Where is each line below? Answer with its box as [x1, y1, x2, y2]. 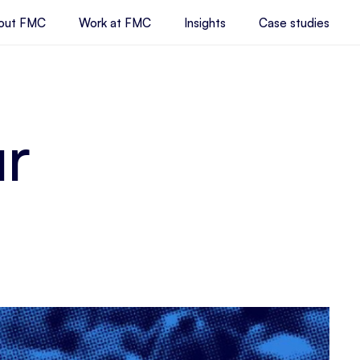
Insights [184, 15, 226, 31]
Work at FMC [79, 15, 151, 31]
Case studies [259, 15, 329, 31]
